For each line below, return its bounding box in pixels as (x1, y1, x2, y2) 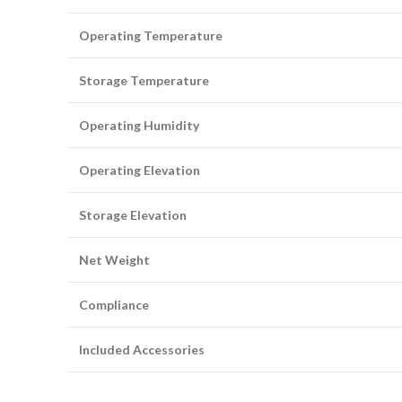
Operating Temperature (79, 28, 223, 43)
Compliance (79, 297, 149, 312)
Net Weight (79, 252, 150, 267)
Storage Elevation (79, 207, 187, 223)
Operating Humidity (79, 118, 199, 133)
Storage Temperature (79, 73, 209, 88)
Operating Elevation (79, 162, 200, 178)
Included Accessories (79, 342, 205, 357)
